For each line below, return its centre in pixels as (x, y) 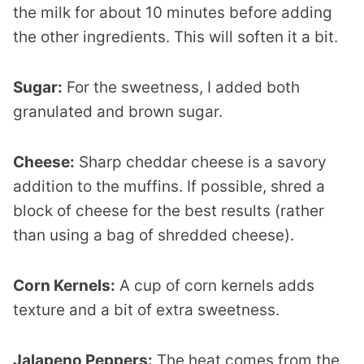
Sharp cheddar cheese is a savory (201, 162)
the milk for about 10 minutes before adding (173, 12)
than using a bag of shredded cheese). (154, 235)
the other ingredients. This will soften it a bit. (175, 37)
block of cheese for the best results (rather (169, 210)
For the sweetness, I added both (181, 87)
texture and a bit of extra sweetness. (146, 310)
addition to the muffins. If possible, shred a (169, 186)
